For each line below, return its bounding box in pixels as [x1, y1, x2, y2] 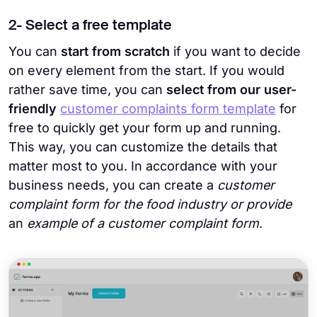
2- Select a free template [8, 19, 172, 34]
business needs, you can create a [8, 178, 214, 193]
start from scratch [61, 44, 173, 59]
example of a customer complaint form [27, 216, 259, 231]
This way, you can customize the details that [8, 139, 277, 155]
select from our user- [166, 82, 296, 98]
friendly [8, 101, 60, 117]
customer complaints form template [60, 101, 276, 117]
